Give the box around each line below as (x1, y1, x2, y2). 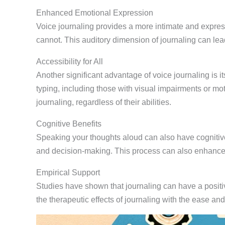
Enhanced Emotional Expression (36, 9, 153, 18)
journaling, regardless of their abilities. (36, 98, 171, 107)
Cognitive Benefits (36, 120, 101, 129)
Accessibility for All (36, 57, 103, 66)
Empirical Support (36, 168, 100, 177)
